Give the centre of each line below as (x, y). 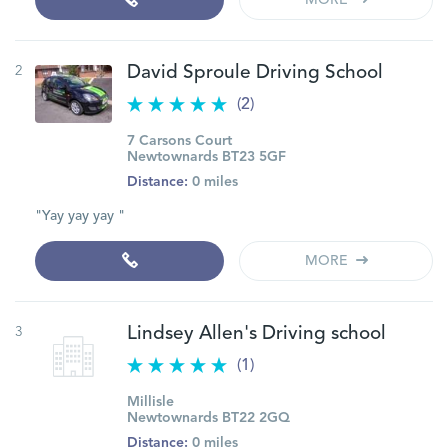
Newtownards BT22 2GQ (208, 418)
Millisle (150, 402)
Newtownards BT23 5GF (206, 157)
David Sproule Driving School (255, 73)
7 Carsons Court (179, 141)
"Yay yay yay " (80, 216)
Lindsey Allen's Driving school (256, 334)
